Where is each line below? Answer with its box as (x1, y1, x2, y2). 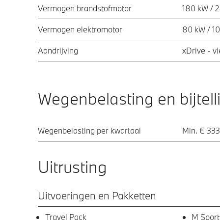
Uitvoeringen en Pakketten (38, 188, 156, 202)
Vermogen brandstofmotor (38, 2, 132, 13)
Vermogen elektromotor (38, 24, 122, 34)
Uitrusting (38, 156, 107, 177)
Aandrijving (38, 45, 78, 55)
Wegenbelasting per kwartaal (38, 125, 141, 136)
